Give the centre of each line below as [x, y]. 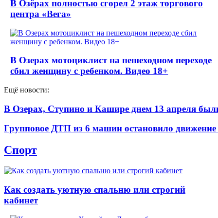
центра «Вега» [41, 14]
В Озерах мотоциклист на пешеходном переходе [111, 60]
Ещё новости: [27, 90]
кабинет [21, 200]
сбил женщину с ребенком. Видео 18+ [89, 71]
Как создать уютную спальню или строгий [95, 190]
